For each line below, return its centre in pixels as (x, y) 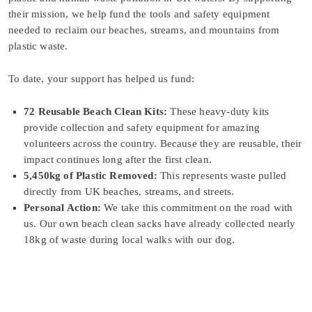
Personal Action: (62, 208)
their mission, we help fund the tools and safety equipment (139, 14)
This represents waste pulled (222, 176)
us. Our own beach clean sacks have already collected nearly (160, 224)
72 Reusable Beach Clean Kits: (96, 112)
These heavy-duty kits (218, 112)
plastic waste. (38, 46)
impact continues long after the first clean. (118, 160)
